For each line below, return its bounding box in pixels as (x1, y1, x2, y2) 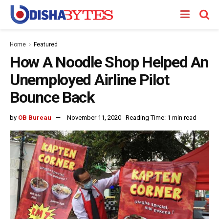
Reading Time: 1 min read (126, 113, 197, 121)
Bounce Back (10, 88, 94, 107)
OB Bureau (18, 113, 51, 121)
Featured (34, 41, 58, 48)
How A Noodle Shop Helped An (10, 53, 208, 71)
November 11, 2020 (67, 113, 121, 121)
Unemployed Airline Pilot (10, 70, 169, 89)
